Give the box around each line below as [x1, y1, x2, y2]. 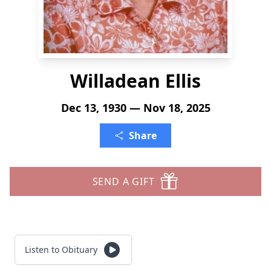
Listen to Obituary [25, 244, 97, 255]
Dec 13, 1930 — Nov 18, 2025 [60, 100, 211, 115]
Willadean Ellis [70, 68, 201, 93]
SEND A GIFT [92, 175, 155, 188]
